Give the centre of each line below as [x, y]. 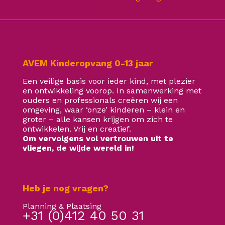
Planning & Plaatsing [62, 206]
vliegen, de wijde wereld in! [80, 148]
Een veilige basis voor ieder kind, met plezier [109, 81]
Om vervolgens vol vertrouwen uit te [98, 138]
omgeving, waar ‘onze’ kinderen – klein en [104, 110]
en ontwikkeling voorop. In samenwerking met [112, 91]
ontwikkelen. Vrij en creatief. [77, 129]
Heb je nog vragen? [66, 188]
